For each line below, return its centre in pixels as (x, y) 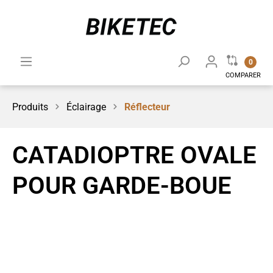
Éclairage (86, 107)
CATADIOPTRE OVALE (134, 155)
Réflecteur (147, 107)
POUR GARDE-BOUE (122, 186)
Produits (30, 107)
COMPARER (243, 75)
